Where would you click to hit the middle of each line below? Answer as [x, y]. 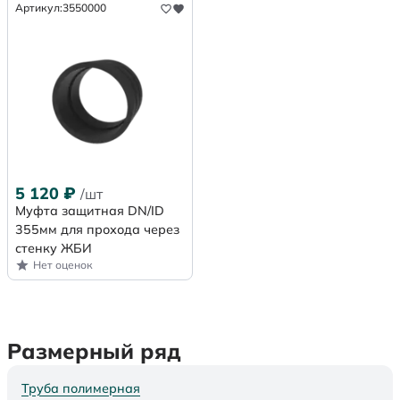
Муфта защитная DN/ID [90, 211]
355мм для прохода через [97, 230]
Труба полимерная [81, 389]
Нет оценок [63, 265]
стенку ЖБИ [54, 249]
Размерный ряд [94, 351]
